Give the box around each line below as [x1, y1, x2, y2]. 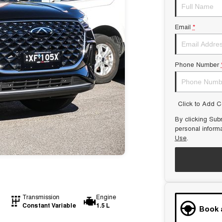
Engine [96, 192, 116, 201]
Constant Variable [22, 201, 76, 210]
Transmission [22, 192, 59, 201]
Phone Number [174, 59, 219, 69]
